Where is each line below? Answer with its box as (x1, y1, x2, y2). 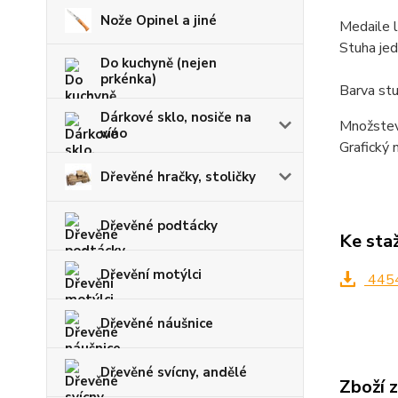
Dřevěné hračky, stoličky (100, 168, 256, 186)
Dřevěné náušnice (100, 314, 213, 332)
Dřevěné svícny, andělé (100, 363, 247, 381)
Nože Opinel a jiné (100, 12, 217, 29)
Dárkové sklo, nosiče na (100, 108, 251, 126)
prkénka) (100, 70, 156, 88)
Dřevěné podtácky (100, 217, 218, 235)
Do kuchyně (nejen (100, 54, 217, 72)
